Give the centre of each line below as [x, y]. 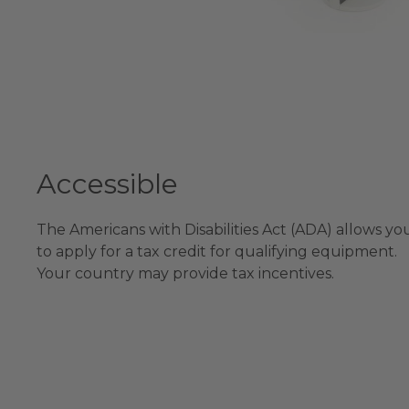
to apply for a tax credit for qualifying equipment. [217, 252]
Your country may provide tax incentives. [185, 274]
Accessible [107, 184]
